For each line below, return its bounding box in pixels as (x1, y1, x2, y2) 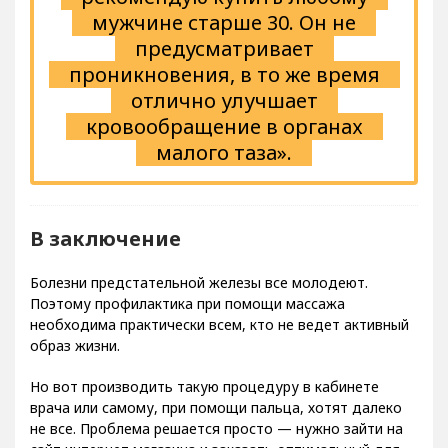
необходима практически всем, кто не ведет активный (30, 315, 409, 335)
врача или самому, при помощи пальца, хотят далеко (30, 398, 402, 418)
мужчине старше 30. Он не (92, 9, 356, 37)
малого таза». (156, 139, 292, 167)
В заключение (30, 225, 181, 253)
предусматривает (134, 35, 314, 63)
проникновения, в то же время (68, 61, 380, 89)
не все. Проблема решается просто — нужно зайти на (30, 419, 403, 439)
